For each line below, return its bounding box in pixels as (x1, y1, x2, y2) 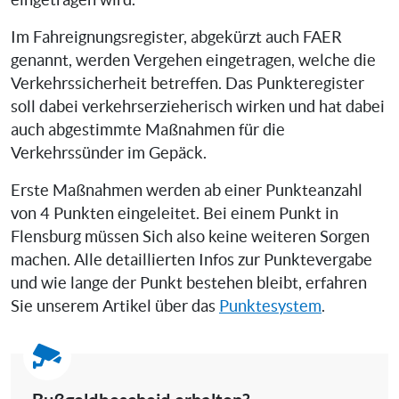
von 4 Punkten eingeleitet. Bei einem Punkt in (11, 204, 338, 223)
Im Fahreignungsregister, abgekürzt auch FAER (11, 28, 342, 46)
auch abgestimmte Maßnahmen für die (11, 120, 285, 139)
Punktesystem (219, 297, 322, 315)
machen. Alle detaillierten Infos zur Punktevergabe (11, 250, 372, 269)
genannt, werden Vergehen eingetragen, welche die (11, 51, 376, 69)
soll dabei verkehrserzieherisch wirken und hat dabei (11, 97, 385, 116)
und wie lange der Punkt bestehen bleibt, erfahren (11, 273, 367, 292)
